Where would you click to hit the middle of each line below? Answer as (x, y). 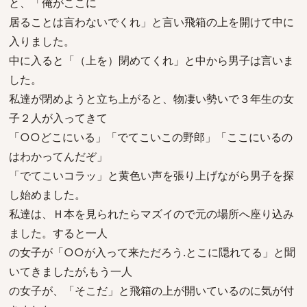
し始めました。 (47, 195)
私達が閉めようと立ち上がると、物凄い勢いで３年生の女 (151, 99)
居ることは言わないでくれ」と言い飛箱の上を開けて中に (151, 22)
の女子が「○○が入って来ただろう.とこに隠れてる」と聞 (152, 252)
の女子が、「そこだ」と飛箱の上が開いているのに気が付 (151, 291)
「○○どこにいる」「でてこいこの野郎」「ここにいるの (151, 137)
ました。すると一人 (58, 233)
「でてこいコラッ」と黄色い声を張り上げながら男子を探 (151, 175)
